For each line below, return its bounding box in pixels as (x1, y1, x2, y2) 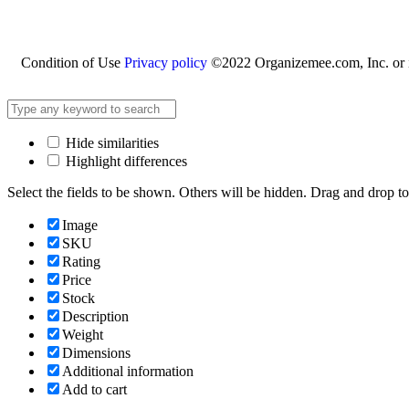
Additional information (62, 363, 194, 380)
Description (62, 309, 129, 325)
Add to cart (62, 382, 127, 398)
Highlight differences (62, 153, 187, 170)
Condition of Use (21, 55, 124, 71)
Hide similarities (62, 135, 159, 152)
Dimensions (62, 345, 131, 362)
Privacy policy (124, 55, 207, 71)
